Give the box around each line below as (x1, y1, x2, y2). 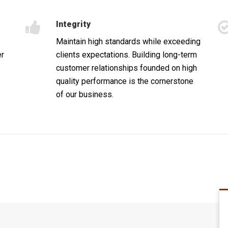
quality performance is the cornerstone (55, 76, 193, 86)
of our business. (55, 89, 113, 99)
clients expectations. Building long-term (55, 49, 197, 60)
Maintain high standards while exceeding (55, 36, 201, 46)
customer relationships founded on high (55, 63, 197, 73)
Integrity (55, 19, 91, 29)
